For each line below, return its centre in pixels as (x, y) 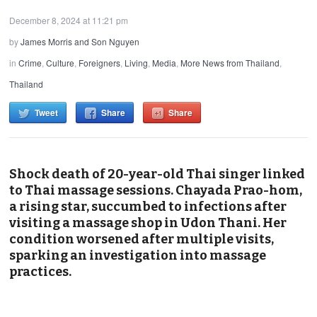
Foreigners (100, 62)
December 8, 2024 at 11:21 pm (69, 20)
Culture (60, 62)
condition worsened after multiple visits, (142, 239)
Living (137, 62)
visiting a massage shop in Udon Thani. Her (148, 223)
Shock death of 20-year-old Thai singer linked (157, 174)
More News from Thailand (230, 62)
